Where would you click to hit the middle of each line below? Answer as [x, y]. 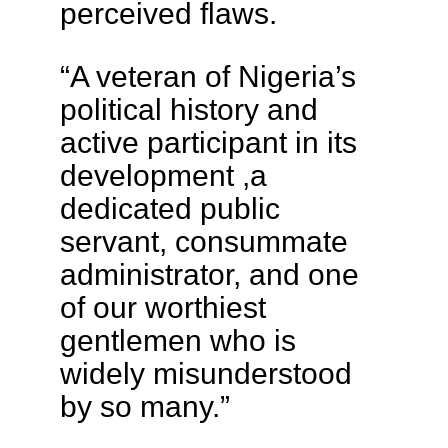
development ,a [163, 175]
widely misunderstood [205, 373]
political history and [188, 109]
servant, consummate [203, 241]
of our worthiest [162, 307]
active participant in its [208, 142]
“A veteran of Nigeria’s [207, 76]
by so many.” [144, 406]
